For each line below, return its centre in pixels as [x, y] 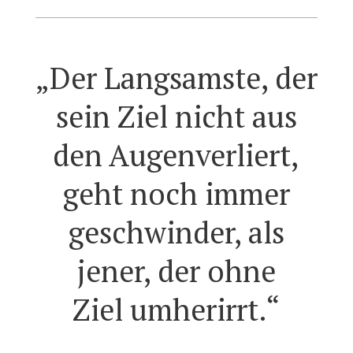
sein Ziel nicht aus [176, 117]
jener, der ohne [176, 271]
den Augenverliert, [176, 156]
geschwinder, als [176, 233]
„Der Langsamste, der [176, 78]
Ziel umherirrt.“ [176, 310]
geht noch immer [176, 194]
